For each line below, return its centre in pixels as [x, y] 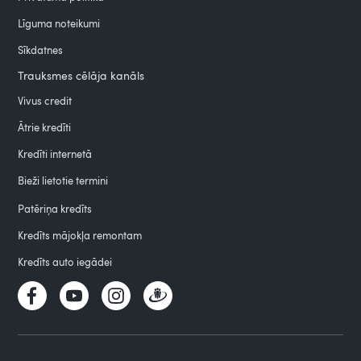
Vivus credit [45, 100]
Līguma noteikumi [59, 23]
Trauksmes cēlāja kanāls [81, 75]
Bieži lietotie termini [63, 180]
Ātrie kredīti [45, 127]
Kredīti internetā [55, 154]
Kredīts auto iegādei [65, 261]
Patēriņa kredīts [55, 208]
